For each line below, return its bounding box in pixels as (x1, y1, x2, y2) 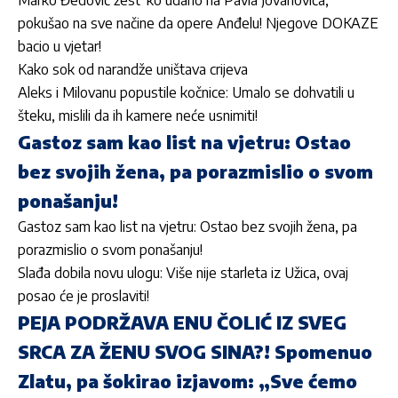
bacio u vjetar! (18, 36, 101, 55)
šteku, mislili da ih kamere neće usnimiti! (18, 106, 258, 124)
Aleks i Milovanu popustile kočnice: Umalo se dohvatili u (18, 83, 354, 101)
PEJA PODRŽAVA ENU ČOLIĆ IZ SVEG (18, 310, 346, 333)
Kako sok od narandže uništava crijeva (18, 60, 248, 78)
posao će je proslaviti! (18, 286, 149, 305)
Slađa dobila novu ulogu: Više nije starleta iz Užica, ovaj (18, 263, 348, 282)
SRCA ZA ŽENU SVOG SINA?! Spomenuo (18, 339, 372, 362)
